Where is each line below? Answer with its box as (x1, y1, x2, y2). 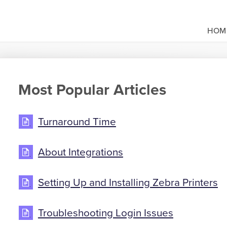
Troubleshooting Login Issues (37, 207, 173, 220)
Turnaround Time (37, 116, 116, 129)
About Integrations (37, 146, 123, 159)
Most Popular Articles (18, 81, 166, 99)
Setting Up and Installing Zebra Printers (37, 176, 218, 190)
